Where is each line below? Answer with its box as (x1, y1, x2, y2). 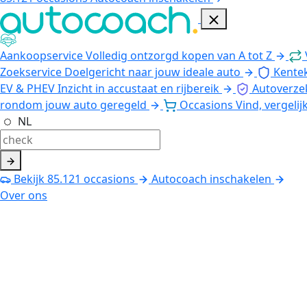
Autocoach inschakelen (151, 171, 271, 186)
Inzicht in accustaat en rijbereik (58, 80, 219, 96)
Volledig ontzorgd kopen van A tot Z (86, 47, 272, 63)
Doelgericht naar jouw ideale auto (64, 64, 241, 79)
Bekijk (11, 171, 47, 186)
